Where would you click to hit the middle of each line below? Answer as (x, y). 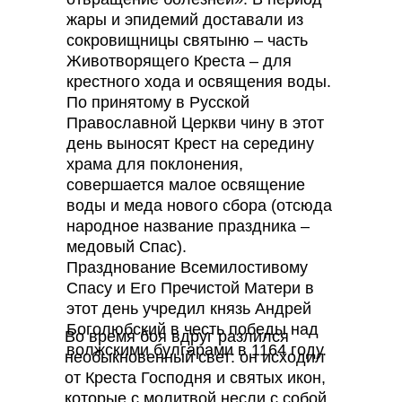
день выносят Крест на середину (190, 144)
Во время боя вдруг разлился (177, 336)
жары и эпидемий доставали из (185, 20)
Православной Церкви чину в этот (195, 123)
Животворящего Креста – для (179, 61)
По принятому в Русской (158, 102)
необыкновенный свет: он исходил (195, 357)
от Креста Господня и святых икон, (195, 378)
